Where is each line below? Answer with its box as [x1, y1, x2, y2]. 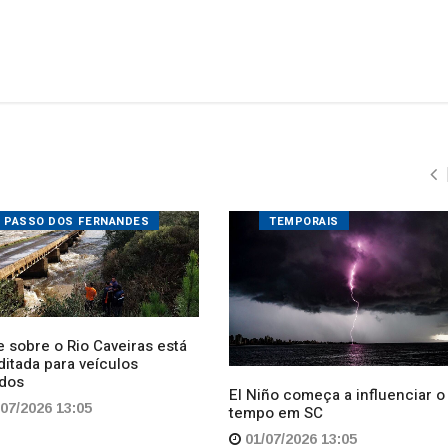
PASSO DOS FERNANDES [4, 63, 150, 80]
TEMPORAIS [269, 63, 339, 80]
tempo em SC [229, 252, 323, 274]
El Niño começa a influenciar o [229, 234, 445, 256]
